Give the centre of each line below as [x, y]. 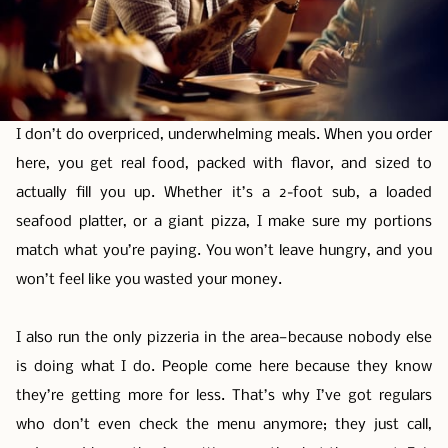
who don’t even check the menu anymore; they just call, [224, 425]
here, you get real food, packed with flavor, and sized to [224, 164]
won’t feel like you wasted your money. [149, 280]
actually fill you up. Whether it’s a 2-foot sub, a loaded [224, 193]
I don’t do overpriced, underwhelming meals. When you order [224, 135]
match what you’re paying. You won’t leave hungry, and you [224, 251]
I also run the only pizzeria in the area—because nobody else [224, 338]
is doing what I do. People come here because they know [224, 367]
